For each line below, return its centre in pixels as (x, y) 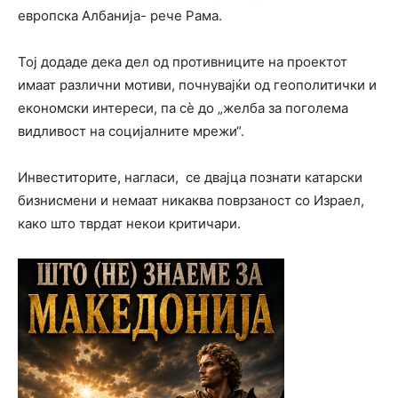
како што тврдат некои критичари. (129, 223)
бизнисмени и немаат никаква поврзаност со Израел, (191, 200)
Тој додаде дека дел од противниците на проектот (183, 61)
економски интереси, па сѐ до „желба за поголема (183, 107)
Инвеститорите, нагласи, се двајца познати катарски (190, 177)
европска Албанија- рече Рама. (120, 15)
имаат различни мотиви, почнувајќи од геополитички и (197, 84)
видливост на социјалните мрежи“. (131, 131)
